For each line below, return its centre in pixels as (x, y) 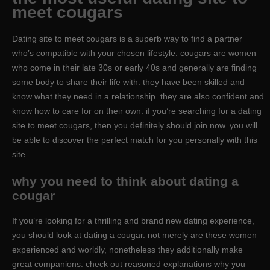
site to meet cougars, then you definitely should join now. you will (135, 125)
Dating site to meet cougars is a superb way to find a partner (127, 38)
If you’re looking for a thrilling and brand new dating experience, (133, 220)
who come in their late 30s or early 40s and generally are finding (134, 67)
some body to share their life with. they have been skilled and (128, 82)
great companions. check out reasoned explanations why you (129, 264)
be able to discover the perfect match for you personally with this (135, 140)
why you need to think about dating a (125, 181)
